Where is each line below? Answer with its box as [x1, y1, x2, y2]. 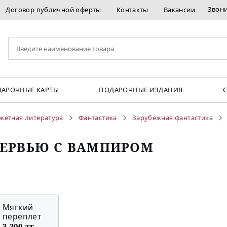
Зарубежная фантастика [132, 113, 213, 123]
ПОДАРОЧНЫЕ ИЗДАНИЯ [99, 85, 183, 95]
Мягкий [3, 202, 33, 213]
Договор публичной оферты [6, 5, 101, 14]
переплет [3, 211, 42, 222]
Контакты [116, 5, 148, 14]
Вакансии [163, 5, 196, 14]
